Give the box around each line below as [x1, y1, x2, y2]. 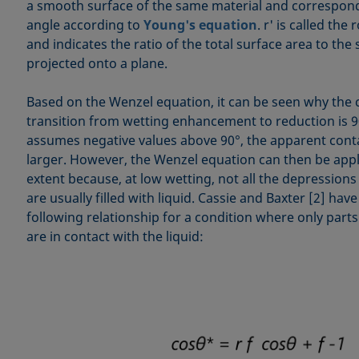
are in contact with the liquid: [26, 227, 204, 245]
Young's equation [143, 15, 257, 34]
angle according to [26, 15, 143, 34]
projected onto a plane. [26, 54, 167, 72]
